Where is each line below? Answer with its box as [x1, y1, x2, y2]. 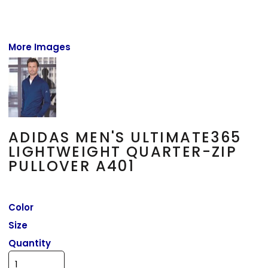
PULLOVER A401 [8, 156, 135, 176]
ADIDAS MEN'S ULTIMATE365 [8, 127, 242, 147]
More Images [8, 40, 71, 53]
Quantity [8, 236, 51, 249]
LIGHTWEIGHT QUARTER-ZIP [8, 141, 237, 162]
